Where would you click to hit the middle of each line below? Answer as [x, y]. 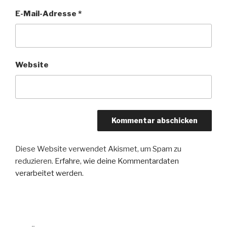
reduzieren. [35, 161]
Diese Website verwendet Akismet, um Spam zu [98, 149]
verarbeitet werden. [49, 173]
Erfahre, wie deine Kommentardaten [117, 161]
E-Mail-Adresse [47, 14]
